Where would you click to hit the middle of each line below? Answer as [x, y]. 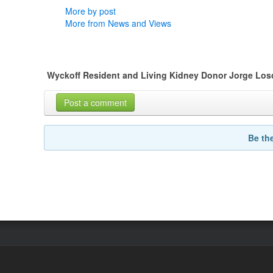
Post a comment [95, 103]
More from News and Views [118, 23]
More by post [90, 11]
